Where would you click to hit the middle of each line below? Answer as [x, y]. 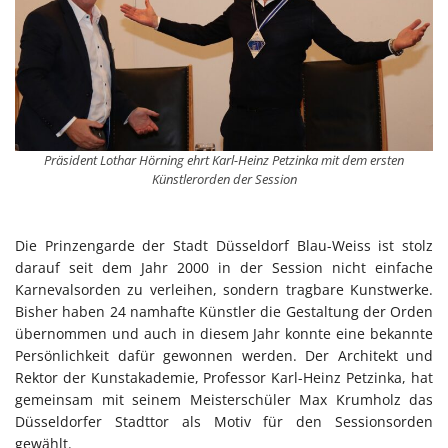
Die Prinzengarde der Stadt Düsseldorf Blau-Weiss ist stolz [224, 245]
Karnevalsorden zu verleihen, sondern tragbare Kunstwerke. [224, 289]
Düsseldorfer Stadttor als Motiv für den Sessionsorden [224, 421]
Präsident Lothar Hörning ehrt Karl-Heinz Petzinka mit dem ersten [224, 159]
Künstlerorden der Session [224, 178]
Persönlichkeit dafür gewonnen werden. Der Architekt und [224, 355]
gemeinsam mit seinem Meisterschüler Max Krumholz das [224, 399]
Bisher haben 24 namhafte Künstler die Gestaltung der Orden [224, 311]
